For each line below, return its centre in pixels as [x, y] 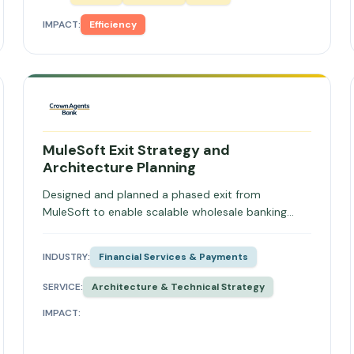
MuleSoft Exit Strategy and [137, 150]
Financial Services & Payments [174, 257]
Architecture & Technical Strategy [179, 287]
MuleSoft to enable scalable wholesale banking [165, 212]
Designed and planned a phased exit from [152, 194]
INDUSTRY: [67, 257]
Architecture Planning [120, 168]
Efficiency [113, 24]
